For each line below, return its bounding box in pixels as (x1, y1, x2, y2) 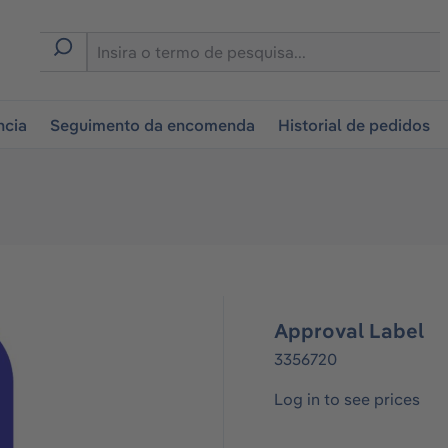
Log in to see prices (274, 389, 420, 409)
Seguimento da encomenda (50, 115, 256, 135)
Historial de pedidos (278, 115, 431, 135)
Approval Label (274, 318, 424, 343)
